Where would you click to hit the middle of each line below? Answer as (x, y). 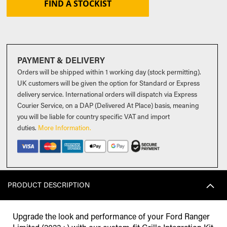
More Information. (65, 128)
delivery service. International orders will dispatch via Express (107, 94)
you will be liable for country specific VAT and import (94, 117)
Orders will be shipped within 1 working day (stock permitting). (109, 72)
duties (26, 128)
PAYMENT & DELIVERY (61, 60)
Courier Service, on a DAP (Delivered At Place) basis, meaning (108, 105)
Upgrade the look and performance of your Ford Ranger (111, 216)
